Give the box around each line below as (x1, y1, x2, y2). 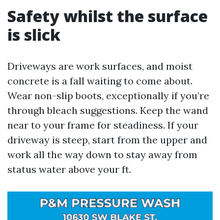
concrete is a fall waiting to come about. (7, 75, 192, 87)
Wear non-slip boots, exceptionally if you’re (7, 89, 209, 102)
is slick (7, 24, 60, 45)
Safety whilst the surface (7, 5, 208, 27)
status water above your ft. (7, 163, 131, 175)
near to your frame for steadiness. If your (7, 119, 198, 131)
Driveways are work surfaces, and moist (7, 60, 192, 72)
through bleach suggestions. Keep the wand (7, 104, 208, 116)
